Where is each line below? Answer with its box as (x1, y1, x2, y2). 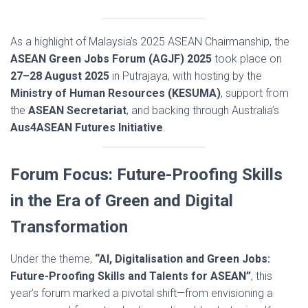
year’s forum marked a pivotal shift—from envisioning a (10, 287, 273, 300)
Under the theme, (10, 252, 95, 265)
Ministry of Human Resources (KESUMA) (10, 87, 221, 100)
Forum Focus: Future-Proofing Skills (10, 165, 283, 184)
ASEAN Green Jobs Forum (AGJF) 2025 (10, 52, 212, 65)
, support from (221, 87, 289, 100)
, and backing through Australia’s (126, 104, 279, 117)
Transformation (10, 217, 128, 236)
